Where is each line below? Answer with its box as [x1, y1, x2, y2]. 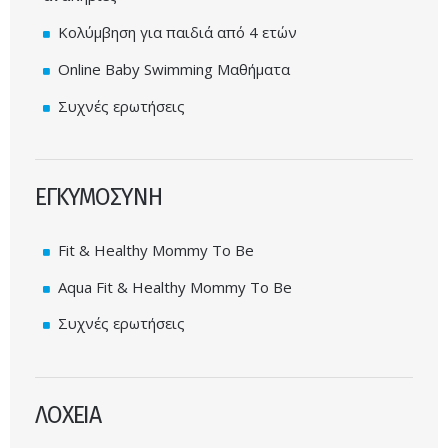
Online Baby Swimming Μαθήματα [58, 58, 290, 79]
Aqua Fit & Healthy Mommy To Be [58, 276, 292, 297]
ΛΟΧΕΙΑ [35, 400, 102, 429]
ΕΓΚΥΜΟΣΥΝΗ [35, 182, 162, 211]
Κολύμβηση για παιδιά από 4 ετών [58, 22, 297, 43]
